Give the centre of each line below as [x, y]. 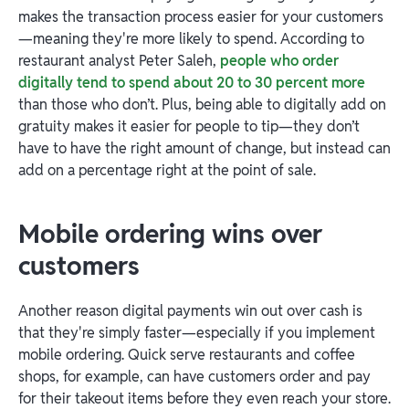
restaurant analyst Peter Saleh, [119, 61]
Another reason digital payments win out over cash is [190, 311]
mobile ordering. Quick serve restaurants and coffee [187, 355]
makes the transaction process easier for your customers [201, 17]
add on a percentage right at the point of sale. [169, 170]
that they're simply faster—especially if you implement [197, 333]
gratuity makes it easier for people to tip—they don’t [189, 126]
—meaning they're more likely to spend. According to [191, 39]
